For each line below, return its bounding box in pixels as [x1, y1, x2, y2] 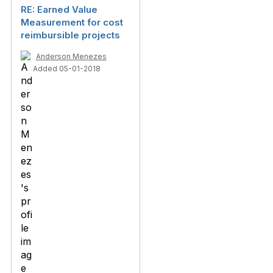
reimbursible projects [21, 29, 120, 41]
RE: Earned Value [21, 4, 97, 15]
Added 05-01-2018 [33, 64, 101, 73]
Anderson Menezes [36, 52, 107, 61]
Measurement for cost [21, 16, 123, 28]
